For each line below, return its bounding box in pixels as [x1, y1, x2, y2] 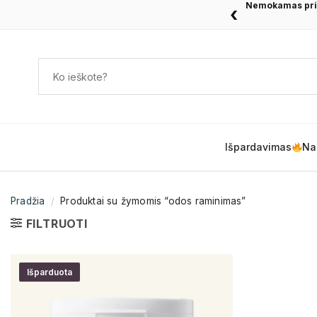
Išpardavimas [224, 141, 292, 153]
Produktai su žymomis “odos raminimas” [57, 195, 246, 207]
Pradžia [11, 195, 45, 207]
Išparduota [26, 266, 72, 277]
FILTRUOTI [25, 217, 88, 231]
